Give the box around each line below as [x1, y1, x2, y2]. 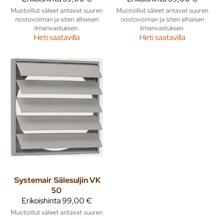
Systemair [14, 175, 52, 185]
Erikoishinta [22, 195, 61, 206]
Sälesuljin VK [53, 175, 101, 185]
